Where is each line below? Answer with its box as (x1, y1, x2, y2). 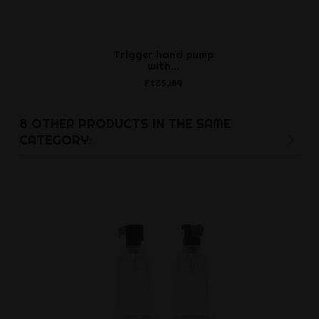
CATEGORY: (19, 131, 92, 148)
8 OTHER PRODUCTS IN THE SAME (19, 115, 231, 132)
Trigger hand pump (113, 48, 214, 61)
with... (147, 59, 179, 73)
